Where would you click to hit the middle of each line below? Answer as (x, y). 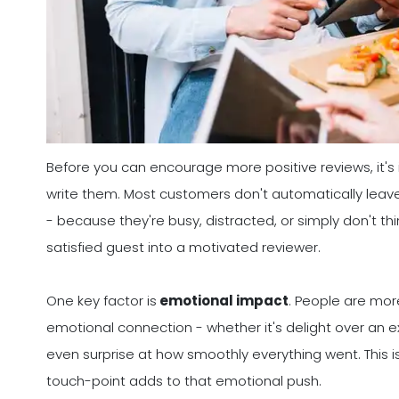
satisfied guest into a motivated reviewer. (183, 248)
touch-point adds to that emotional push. (184, 381)
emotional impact (223, 301)
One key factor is (102, 301)
